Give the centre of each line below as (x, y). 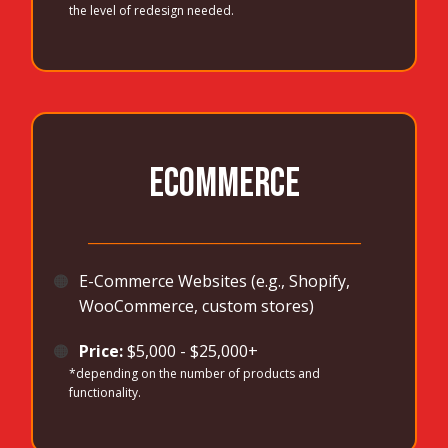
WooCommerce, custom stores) (197, 306)
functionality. (105, 393)
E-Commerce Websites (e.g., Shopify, (215, 281)
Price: (103, 351)
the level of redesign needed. (152, 11)
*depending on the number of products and (195, 374)
